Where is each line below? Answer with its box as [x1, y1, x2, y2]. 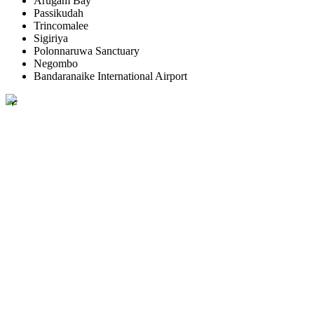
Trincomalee [34, 19, 88, 32]
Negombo [34, 57, 78, 69]
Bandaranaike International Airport [34, 69, 187, 82]
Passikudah [34, 6, 83, 19]
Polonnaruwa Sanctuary [34, 44, 139, 57]
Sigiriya [34, 32, 68, 44]
